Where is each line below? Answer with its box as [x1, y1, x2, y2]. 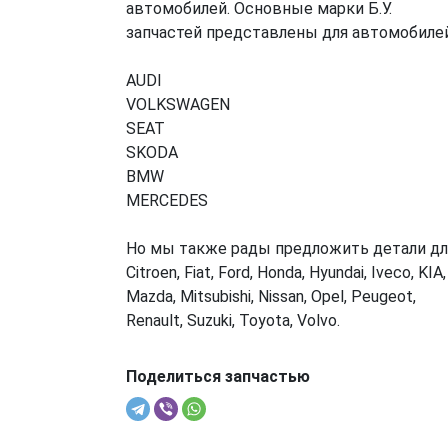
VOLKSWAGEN [125, 95, 230, 114]
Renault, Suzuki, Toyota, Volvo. [125, 311, 340, 330]
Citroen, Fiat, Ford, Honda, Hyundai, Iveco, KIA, [125, 263, 446, 282]
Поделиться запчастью [125, 367, 310, 386]
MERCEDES [125, 191, 208, 210]
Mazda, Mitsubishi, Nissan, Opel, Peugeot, [125, 287, 416, 306]
